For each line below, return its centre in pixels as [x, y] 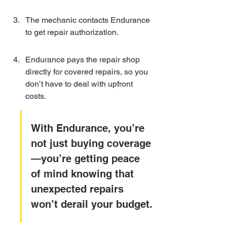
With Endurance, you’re [89, 128]
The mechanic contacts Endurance [89, 20]
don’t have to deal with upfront [80, 84]
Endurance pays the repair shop [84, 60]
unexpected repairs [79, 189]
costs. [36, 96]
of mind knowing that [84, 174]
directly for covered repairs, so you [88, 72]
